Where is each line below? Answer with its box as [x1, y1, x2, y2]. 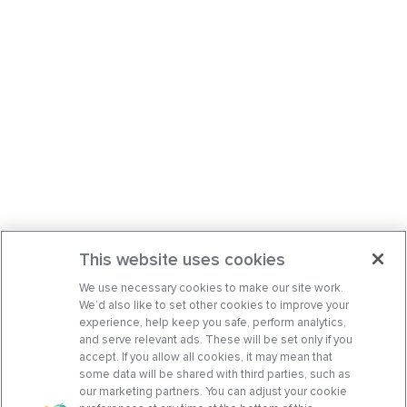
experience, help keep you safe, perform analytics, [79, 313, 347, 330]
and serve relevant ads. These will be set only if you [79, 331, 353, 347]
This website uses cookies [79, 246, 286, 272]
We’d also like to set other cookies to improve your [79, 296, 350, 313]
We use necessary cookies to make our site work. [79, 279, 344, 295]
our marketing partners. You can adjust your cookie [79, 382, 348, 399]
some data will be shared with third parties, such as [79, 365, 352, 382]
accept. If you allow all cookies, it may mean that [79, 348, 333, 364]
